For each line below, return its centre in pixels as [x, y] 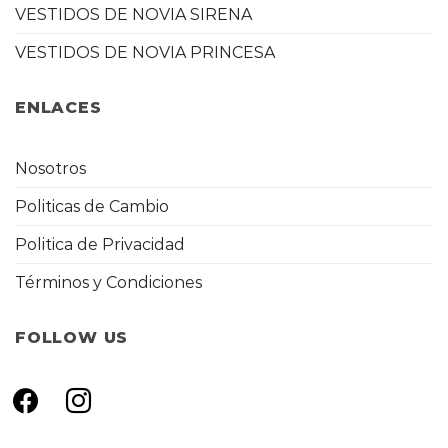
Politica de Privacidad [100, 244]
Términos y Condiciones [108, 282]
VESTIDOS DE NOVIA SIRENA [133, 15]
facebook [41, 393]
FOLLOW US [72, 337]
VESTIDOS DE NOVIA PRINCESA [145, 53]
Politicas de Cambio [92, 206]
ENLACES [58, 108]
